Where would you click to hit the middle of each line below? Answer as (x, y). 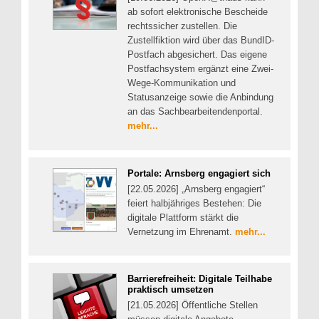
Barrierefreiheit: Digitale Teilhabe (200, 279)
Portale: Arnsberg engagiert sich (199, 173)
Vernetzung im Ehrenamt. (181, 231)
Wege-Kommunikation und (182, 83)
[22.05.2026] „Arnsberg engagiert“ (196, 189)
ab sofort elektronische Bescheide (198, 12)
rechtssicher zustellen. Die (182, 26)
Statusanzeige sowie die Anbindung (200, 98)
